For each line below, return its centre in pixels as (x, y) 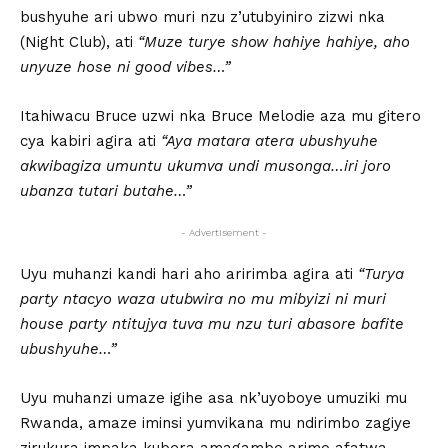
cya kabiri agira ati (90, 140)
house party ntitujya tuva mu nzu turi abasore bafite (212, 323)
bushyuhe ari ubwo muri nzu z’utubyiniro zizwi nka (202, 16)
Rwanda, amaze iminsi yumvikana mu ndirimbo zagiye (215, 422)
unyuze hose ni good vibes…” (125, 66)
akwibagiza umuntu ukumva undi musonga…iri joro (205, 165)
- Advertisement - (224, 232)
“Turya (381, 273)
